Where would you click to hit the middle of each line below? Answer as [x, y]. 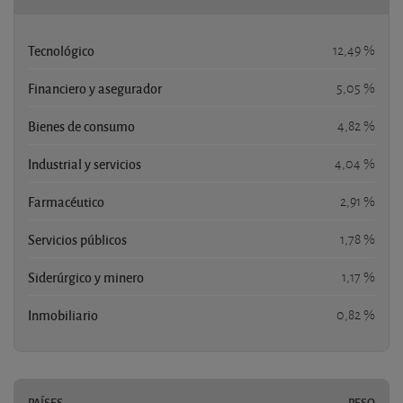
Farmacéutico [66, 201]
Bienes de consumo [81, 125]
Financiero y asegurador [95, 88]
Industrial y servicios [85, 163]
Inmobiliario [63, 314]
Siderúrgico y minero [86, 277]
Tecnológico [61, 50]
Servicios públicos [77, 239]
